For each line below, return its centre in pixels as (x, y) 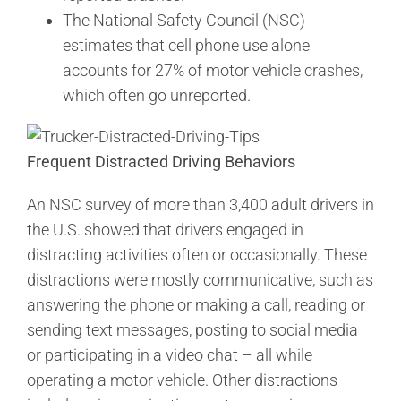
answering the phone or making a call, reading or (196, 304)
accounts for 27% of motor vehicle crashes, (213, 70)
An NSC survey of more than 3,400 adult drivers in (200, 204)
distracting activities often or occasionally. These (197, 254)
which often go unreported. (157, 95)
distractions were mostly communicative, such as (200, 279)
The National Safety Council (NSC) (184, 20)
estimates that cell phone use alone (186, 45)
